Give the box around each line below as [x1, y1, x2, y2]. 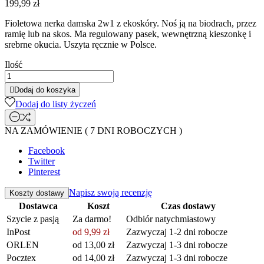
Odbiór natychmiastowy [126, 213, 216, 224]
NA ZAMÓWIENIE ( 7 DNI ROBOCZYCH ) [5, 125, 182, 136]
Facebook [28, 145, 65, 156]
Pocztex [6, 252, 36, 263]
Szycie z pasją [6, 213, 59, 224]
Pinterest [28, 166, 60, 177]
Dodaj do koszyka [14, 85, 75, 94]
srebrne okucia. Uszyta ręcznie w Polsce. [5, 39, 157, 49]
